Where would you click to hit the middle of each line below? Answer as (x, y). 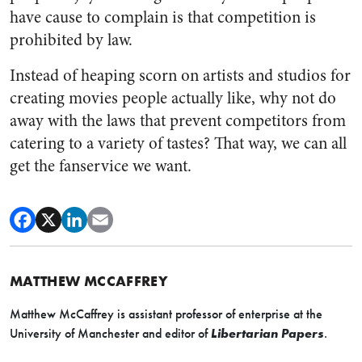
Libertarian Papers (267, 333)
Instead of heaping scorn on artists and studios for (180, 76)
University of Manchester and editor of (110, 333)
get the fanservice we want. (101, 166)
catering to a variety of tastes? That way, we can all (178, 143)
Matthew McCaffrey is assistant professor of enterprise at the (166, 314)
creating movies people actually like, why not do (173, 98)
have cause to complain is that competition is (163, 17)
